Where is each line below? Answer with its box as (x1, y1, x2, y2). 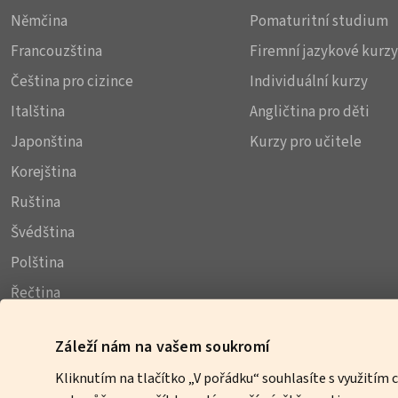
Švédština (11, 222, 75, 243)
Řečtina (11, 283, 60, 304)
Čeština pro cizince (11, 71, 133, 92)
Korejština (11, 162, 76, 183)
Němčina (11, 11, 68, 32)
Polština (11, 252, 64, 274)
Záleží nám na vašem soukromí (55, 335, 269, 358)
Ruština (11, 192, 60, 213)
